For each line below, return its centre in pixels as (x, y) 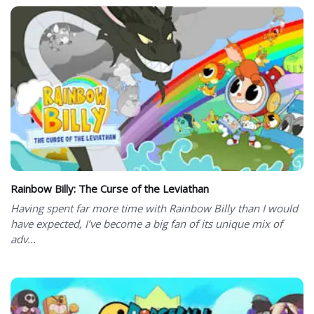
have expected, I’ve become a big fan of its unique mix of (146, 224)
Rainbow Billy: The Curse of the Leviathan (110, 189)
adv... (23, 239)
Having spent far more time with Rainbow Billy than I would (154, 209)
